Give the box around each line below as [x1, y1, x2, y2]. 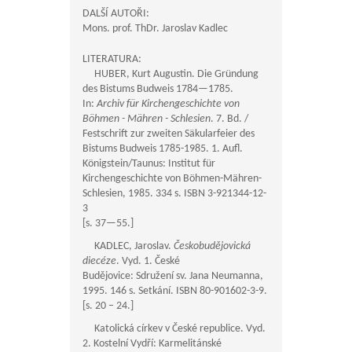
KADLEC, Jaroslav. [82, 240, 174, 253]
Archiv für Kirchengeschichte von [97, 98, 240, 111]
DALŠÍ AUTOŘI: [82, 8, 149, 20]
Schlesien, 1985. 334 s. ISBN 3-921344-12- [82, 188, 266, 200]
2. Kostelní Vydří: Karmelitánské [82, 338, 222, 350]
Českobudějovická [174, 240, 251, 253]
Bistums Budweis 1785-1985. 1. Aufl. [82, 143, 243, 156]
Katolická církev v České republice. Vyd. [82, 323, 266, 335]
